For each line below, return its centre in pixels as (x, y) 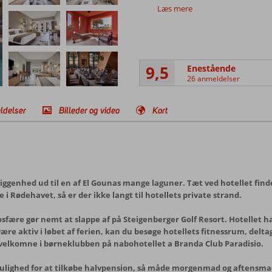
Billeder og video (89, 110)
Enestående (211, 68)
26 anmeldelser (213, 78)
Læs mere (175, 8)
